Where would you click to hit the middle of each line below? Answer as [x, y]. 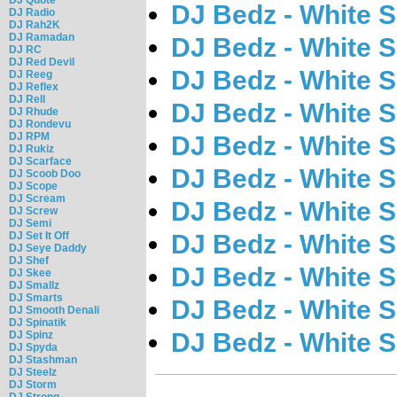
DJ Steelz [33, 372]
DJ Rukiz [31, 148]
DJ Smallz [34, 285]
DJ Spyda [33, 347]
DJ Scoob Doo [45, 173]
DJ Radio [32, 12]
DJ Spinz [31, 335]
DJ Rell [27, 99]
